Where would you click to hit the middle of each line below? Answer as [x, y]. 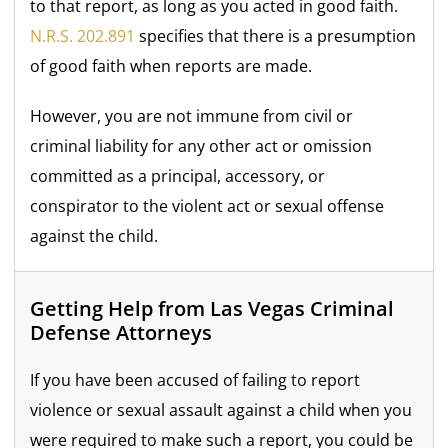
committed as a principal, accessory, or [178, 176]
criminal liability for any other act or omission [201, 146]
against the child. [94, 236]
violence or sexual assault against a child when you [221, 410]
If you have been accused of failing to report [195, 380]
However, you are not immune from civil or [192, 116]
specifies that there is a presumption [276, 36]
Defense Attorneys [121, 333]
